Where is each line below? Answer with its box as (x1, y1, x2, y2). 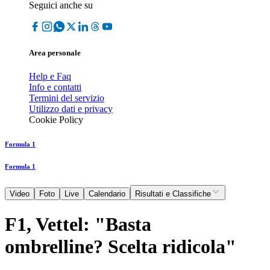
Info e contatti (29, 82, 81, 93)
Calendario (89, 189, 125, 199)
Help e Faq (29, 71, 71, 82)
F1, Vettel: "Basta (5, 213, 151, 235)
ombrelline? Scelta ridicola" (5, 235, 236, 257)
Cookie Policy (29, 115, 83, 125)
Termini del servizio (29, 93, 104, 104)
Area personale (29, 48, 81, 58)
